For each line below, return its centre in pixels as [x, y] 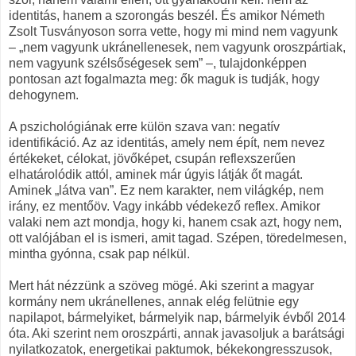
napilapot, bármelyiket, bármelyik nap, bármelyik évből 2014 [177, 317]
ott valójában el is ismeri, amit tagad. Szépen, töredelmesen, [178, 238]
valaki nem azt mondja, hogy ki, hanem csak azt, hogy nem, [175, 222]
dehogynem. [44, 95]
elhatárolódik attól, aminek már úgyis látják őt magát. [156, 174]
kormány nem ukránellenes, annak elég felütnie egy [154, 301]
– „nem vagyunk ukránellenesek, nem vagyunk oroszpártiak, [177, 47]
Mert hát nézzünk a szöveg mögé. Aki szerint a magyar [161, 285]
